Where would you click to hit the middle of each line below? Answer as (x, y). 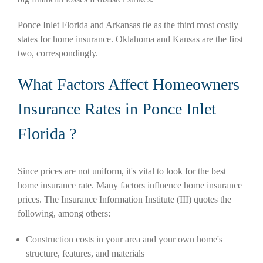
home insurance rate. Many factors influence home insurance (130, 185)
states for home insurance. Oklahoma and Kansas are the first (130, 39)
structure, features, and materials (85, 253)
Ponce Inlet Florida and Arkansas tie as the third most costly (128, 25)
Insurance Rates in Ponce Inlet (117, 109)
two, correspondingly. (58, 53)
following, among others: (64, 213)
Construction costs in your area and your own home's (124, 239)
